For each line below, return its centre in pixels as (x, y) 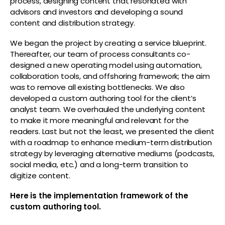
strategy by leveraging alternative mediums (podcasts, (113, 154)
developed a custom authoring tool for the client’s (103, 98)
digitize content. (40, 176)
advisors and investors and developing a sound (97, 12)
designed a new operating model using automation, (106, 65)
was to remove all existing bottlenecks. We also (97, 87)
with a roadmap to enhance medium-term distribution (111, 143)
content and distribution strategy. (73, 23)
